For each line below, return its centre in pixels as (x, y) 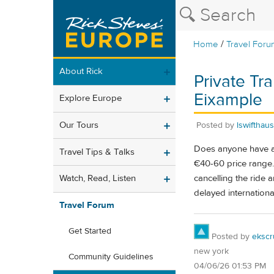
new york (211, 251)
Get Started (90, 231)
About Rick (81, 72)
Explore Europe (91, 98)
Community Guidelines (111, 257)
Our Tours (79, 125)
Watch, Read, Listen (98, 179)
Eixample (228, 100)
